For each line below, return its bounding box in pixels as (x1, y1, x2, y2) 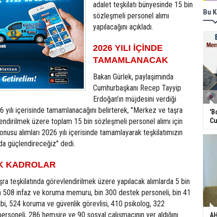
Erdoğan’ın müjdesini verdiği (93, 94, 176, 104)
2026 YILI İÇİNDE (93, 43, 163, 53)
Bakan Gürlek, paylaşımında (93, 72, 173, 81)
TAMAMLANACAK (93, 55, 168, 65)
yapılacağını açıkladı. (93, 22, 153, 31)
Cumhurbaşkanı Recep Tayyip (93, 83, 181, 93)
